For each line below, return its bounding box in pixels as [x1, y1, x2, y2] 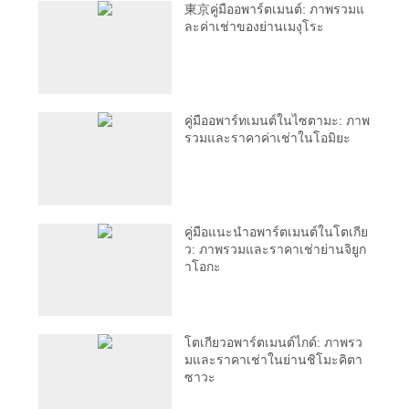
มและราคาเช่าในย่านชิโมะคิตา [184, 352, 363, 368]
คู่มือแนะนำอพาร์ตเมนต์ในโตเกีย [184, 224, 369, 239]
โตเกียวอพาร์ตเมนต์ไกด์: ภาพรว [184, 335, 363, 351]
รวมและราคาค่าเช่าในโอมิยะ [184, 130, 351, 145]
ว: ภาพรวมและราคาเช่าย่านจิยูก [184, 241, 367, 257]
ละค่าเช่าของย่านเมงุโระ [184, 19, 325, 35]
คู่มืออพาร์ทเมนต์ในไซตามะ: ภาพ [184, 112, 371, 128]
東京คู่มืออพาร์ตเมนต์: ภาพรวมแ [184, 2, 365, 17]
